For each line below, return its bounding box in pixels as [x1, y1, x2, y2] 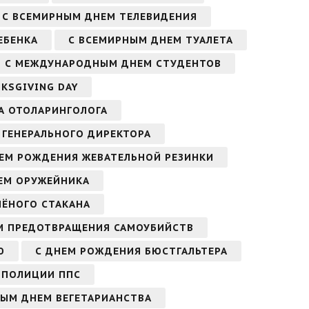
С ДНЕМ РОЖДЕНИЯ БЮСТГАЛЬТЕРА [35, 244, 228, 257]
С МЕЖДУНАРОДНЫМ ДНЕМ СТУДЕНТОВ [5, 57, 221, 70]
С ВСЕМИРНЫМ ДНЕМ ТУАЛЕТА [68, 33, 233, 46]
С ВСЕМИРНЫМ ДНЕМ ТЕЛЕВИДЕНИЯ [2, 10, 197, 23]
